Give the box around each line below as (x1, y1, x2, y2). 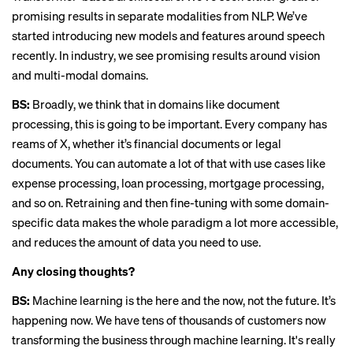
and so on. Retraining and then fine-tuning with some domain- (12, 195, 329, 210)
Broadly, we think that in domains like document (32, 96, 280, 112)
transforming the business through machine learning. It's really (12, 332, 336, 347)
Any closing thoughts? (12, 263, 135, 279)
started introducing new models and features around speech (12, 28, 325, 43)
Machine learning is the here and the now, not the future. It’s (30, 292, 336, 308)
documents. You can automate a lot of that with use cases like (12, 155, 325, 171)
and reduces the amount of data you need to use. (12, 234, 261, 250)
